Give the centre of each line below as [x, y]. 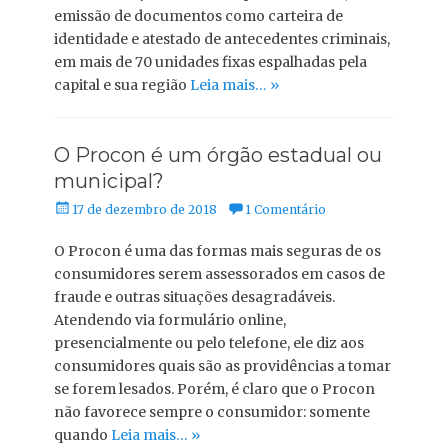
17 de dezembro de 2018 [144, 209]
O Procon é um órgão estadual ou [218, 155]
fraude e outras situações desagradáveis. [194, 297]
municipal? [109, 181]
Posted [74, 207]
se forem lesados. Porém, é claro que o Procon [214, 389]
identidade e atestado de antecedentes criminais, [222, 39]
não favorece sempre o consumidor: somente [212, 412]
